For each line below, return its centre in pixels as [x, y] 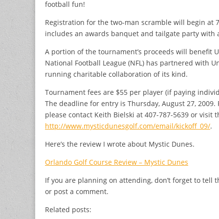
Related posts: [68, 209]
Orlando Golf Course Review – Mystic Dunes [117, 162]
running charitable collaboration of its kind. [116, 74]
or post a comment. [77, 191]
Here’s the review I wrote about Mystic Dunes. [120, 144]
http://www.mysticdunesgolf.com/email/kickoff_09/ [128, 126]
